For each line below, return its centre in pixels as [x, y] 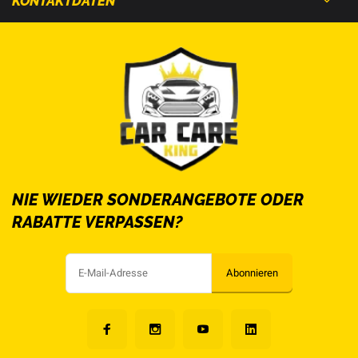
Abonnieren [252, 274]
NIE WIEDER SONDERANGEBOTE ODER [158, 200]
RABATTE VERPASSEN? [97, 223]
